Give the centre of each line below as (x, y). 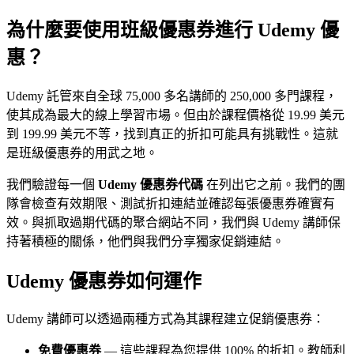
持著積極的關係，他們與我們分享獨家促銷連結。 (145, 241)
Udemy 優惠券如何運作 (104, 281)
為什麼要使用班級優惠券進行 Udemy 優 (173, 30)
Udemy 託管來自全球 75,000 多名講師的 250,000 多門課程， (172, 96)
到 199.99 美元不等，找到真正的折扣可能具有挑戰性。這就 (172, 134)
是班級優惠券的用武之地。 (82, 153)
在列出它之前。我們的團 (274, 184)
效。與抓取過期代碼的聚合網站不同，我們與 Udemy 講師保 (173, 222)
